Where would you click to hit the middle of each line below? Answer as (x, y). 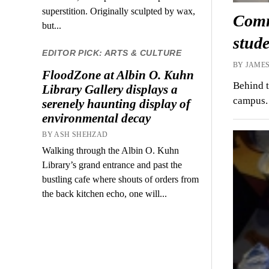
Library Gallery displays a (110, 90)
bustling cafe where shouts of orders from (121, 180)
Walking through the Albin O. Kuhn (111, 151)
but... (52, 26)
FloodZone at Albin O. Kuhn (118, 75)
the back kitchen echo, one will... (105, 194)
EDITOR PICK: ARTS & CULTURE (112, 53)
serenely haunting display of (116, 104)
